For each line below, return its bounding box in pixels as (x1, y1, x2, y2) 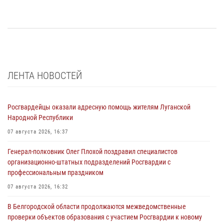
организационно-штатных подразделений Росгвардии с (7, 158, 170, 166)
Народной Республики (7, 113, 73, 122)
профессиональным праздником (7, 168, 103, 177)
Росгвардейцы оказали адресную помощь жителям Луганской (7, 103, 190, 111)
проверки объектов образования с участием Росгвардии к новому (7, 213, 202, 221)
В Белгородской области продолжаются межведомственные (7, 202, 186, 211)
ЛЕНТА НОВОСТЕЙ (7, 69, 82, 82)
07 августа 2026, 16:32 (7, 183, 68, 190)
